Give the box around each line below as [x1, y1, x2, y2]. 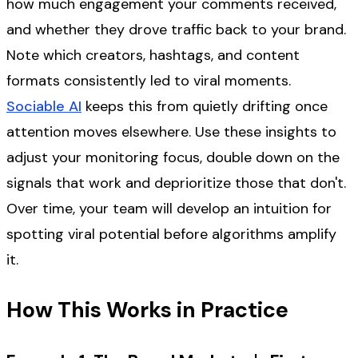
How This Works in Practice [6, 295, 288, 324]
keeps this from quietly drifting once [82, 97, 328, 117]
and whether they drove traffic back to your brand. [6, 20, 346, 40]
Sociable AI [6, 97, 82, 117]
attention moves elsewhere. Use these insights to [6, 122, 336, 142]
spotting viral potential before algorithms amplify [6, 225, 336, 245]
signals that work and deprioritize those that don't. [6, 173, 346, 193]
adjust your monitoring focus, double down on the [6, 148, 340, 168]
